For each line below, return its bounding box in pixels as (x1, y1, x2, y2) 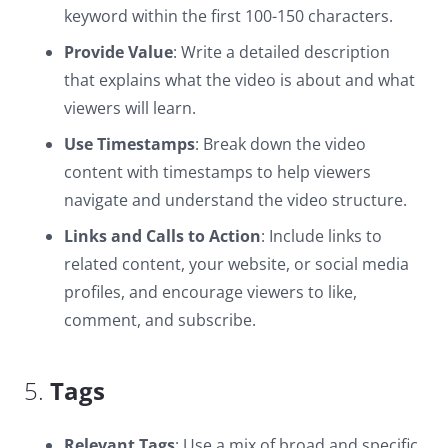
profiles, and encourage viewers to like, (64, 281, 357, 303)
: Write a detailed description (173, 41, 390, 63)
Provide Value (64, 41, 173, 63)
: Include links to (261, 225, 382, 247)
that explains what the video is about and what (64, 69, 415, 91)
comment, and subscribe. (64, 309, 256, 331)
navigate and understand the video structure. (64, 189, 407, 211)
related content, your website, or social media (64, 253, 409, 275)
